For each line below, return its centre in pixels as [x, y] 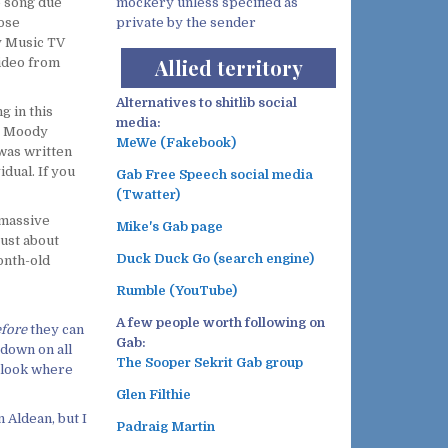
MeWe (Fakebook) [176, 143]
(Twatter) [148, 195]
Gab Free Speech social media [214, 175]
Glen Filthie [153, 395]
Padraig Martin [165, 427]
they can [55, 330]
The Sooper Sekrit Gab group [209, 363]
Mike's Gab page [169, 227]
